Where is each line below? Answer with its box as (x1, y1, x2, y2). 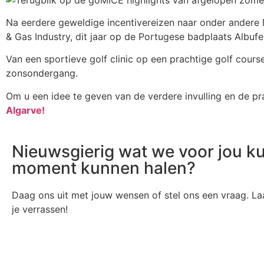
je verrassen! (12, 203, 68, 216)
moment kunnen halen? (12, 158, 196, 179)
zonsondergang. (6, 67, 78, 80)
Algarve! (6, 104, 45, 116)
